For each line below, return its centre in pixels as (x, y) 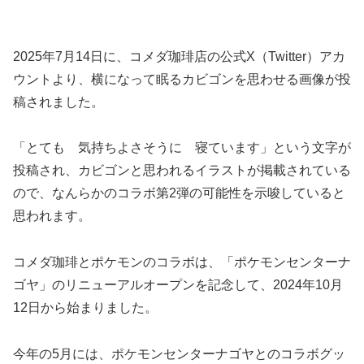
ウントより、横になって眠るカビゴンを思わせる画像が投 (182, 79)
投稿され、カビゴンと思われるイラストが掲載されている (182, 171)
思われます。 (52, 216)
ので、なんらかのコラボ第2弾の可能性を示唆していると (179, 193)
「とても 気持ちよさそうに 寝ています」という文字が (182, 148)
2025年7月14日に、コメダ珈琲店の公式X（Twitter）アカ (179, 56)
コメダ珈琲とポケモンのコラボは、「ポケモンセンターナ (182, 262)
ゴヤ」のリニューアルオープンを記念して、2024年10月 (178, 285)
